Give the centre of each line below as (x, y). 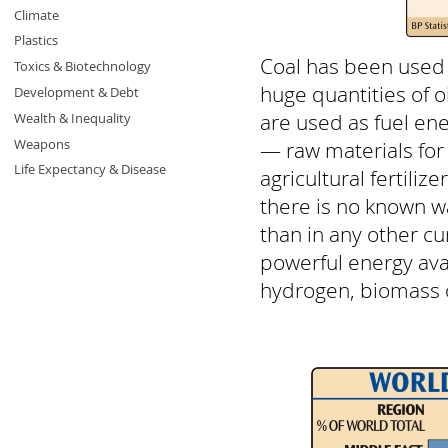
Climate (36, 14)
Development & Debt (76, 91)
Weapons (41, 143)
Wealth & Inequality (72, 117)
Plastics (35, 40)
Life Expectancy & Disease (89, 169)
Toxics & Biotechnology (82, 66)
